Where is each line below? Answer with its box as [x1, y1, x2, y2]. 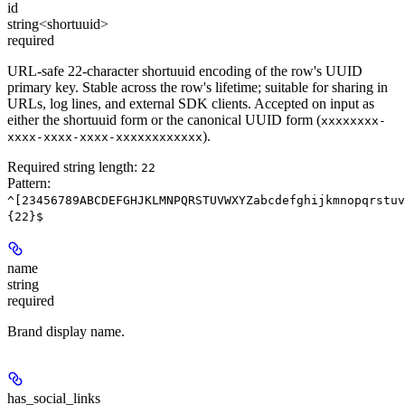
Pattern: [7, 174, 51, 191]
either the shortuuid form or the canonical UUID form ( [7, 111, 321, 127]
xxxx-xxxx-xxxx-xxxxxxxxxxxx [7, 129, 202, 144]
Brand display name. [7, 323, 125, 339]
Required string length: [7, 158, 141, 174]
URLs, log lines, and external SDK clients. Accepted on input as [7, 95, 374, 111]
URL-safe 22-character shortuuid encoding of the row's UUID [7, 62, 363, 79]
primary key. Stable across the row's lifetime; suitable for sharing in [7, 79, 388, 95]
